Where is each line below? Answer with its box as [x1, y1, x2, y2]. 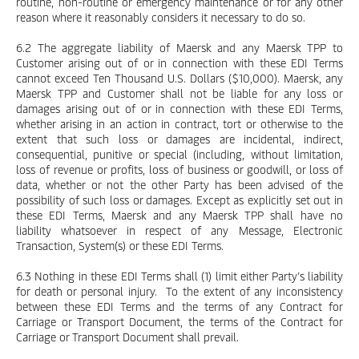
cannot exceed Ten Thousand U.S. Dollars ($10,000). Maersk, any [16, 71, 343, 86]
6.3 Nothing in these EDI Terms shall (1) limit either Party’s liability [16, 268, 343, 284]
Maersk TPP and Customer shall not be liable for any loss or [16, 86, 343, 101]
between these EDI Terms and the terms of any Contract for [16, 299, 343, 314]
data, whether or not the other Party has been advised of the [16, 177, 343, 192]
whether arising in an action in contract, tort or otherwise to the [16, 116, 343, 131]
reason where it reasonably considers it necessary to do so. [16, 10, 305, 25]
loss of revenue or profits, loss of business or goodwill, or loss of [16, 162, 343, 177]
